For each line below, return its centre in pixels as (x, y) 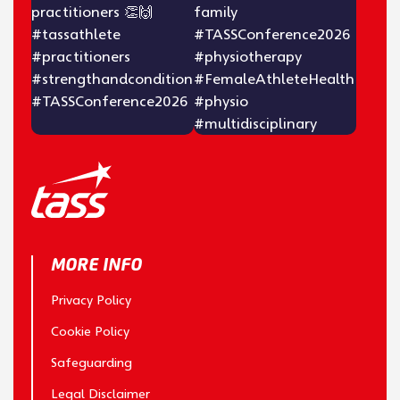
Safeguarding (91, 362)
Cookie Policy (90, 331)
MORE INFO (96, 264)
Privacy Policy (91, 300)
